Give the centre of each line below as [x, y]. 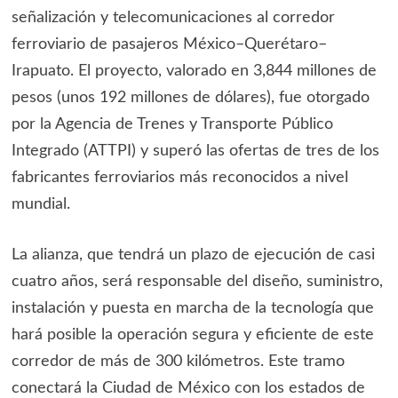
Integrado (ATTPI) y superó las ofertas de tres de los [195, 151]
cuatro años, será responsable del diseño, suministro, [197, 282]
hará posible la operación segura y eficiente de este [192, 335]
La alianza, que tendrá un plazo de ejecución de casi [193, 255]
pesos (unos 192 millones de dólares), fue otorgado [190, 98]
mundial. [40, 205]
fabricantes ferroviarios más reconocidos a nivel [179, 178]
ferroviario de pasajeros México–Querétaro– [169, 45]
